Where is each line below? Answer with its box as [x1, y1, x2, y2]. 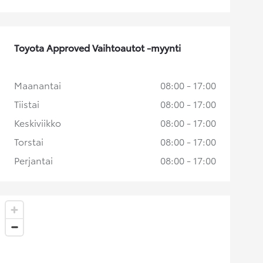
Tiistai [14, 96, 39, 110]
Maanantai [14, 77, 61, 92]
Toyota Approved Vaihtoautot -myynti [14, 40, 181, 54]
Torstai [14, 134, 43, 148]
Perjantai [14, 153, 53, 167]
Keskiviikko [14, 115, 61, 129]
